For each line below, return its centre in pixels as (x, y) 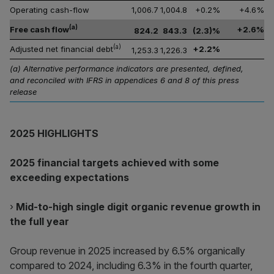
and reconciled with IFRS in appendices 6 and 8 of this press (124, 80)
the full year (39, 221)
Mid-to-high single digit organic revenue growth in (138, 207)
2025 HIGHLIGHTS (54, 133)
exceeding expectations (69, 177)
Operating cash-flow (50, 10)
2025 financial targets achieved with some (114, 163)
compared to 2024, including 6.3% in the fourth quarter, (131, 265)
